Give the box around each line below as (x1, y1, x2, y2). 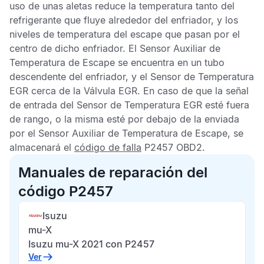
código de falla (74, 141, 141, 153)
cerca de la (28, 85, 84, 97)
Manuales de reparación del (18, 164, 207, 181)
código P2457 (18, 183, 113, 200)
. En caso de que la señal (137, 85, 249, 97)
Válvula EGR (84, 85, 137, 97)
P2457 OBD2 (141, 141, 202, 153)
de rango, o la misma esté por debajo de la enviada (9, 113, 239, 125)
